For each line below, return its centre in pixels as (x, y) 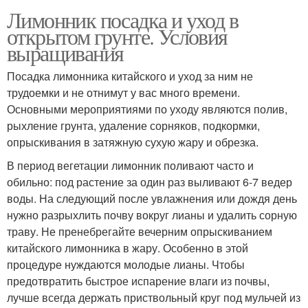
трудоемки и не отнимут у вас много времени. (123, 92)
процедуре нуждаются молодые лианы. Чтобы (126, 264)
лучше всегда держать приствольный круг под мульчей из (154, 297)
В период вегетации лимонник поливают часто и (130, 165)
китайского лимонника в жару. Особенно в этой (128, 247)
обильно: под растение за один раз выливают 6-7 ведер (150, 181)
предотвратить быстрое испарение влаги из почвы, (138, 280)
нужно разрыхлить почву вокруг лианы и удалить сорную (152, 214)
